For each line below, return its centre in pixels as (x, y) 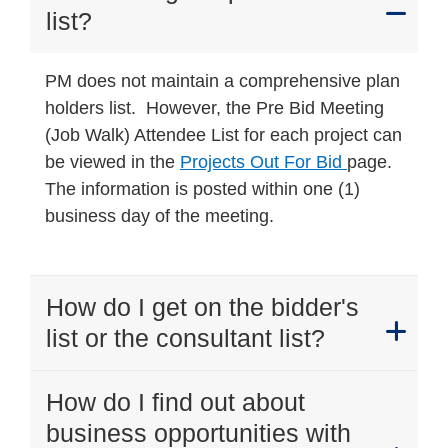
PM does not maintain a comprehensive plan (222, 81)
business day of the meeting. (159, 216)
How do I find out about (175, 402)
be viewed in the (112, 162)
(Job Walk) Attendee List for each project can (223, 135)
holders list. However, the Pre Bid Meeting (214, 108)
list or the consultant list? (185, 338)
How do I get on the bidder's (202, 307)
